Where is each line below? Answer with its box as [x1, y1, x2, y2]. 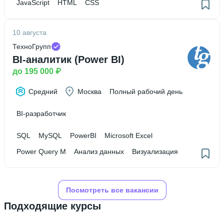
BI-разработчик [16, 109, 66, 117]
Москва [77, 87, 101, 95]
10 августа [12, 28, 46, 36]
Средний [28, 87, 57, 95]
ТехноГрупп [12, 42, 51, 50]
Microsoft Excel [104, 131, 152, 139]
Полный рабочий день [109, 87, 182, 95]
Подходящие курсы [4, 200, 101, 211]
